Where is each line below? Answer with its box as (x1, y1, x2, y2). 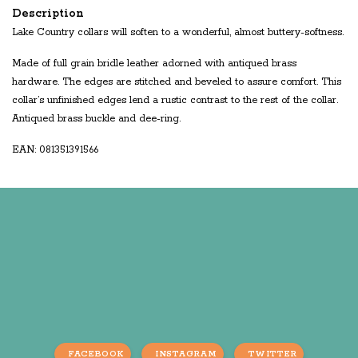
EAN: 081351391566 (12, 144, 98, 157)
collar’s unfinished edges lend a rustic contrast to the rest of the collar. (12, 94, 338, 107)
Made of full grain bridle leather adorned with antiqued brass (12, 58, 296, 70)
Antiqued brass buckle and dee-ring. (12, 113, 181, 125)
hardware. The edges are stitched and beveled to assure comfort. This (12, 76, 341, 89)
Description (12, 6, 84, 22)
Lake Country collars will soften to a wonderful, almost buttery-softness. (12, 26, 344, 39)
